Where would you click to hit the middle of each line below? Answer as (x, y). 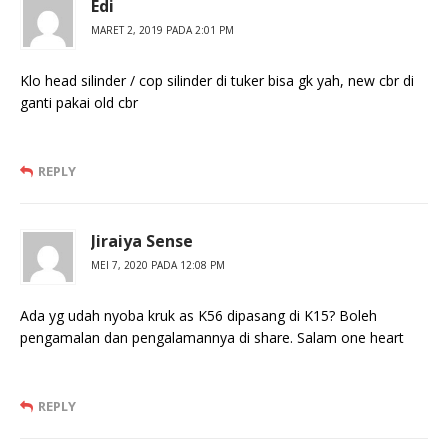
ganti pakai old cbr (79, 103)
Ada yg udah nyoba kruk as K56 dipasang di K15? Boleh (198, 316)
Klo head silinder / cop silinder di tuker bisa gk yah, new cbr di (217, 81)
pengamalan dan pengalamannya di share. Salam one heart (212, 338)
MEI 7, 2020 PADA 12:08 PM (158, 265)
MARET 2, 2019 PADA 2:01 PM (162, 30)
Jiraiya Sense (142, 241)
